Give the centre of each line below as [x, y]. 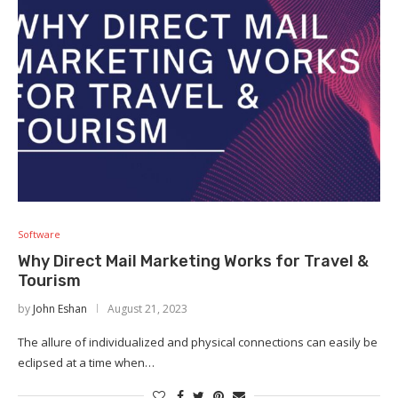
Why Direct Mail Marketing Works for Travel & [193, 261]
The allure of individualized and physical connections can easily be [198, 342]
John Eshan [60, 309]
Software [39, 234]
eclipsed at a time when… [86, 362]
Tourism [49, 281]
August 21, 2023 [147, 309]
